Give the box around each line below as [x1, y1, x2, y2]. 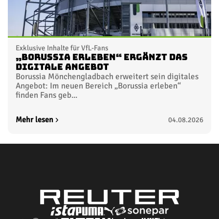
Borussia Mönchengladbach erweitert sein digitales [16, 71, 198, 82]
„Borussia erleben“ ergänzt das [16, 53, 188, 62]
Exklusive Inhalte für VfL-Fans [16, 44, 109, 53]
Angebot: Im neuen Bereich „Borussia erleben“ [16, 81, 181, 91]
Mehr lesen [16, 115, 53, 125]
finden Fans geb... [16, 90, 77, 101]
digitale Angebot [16, 63, 109, 72]
